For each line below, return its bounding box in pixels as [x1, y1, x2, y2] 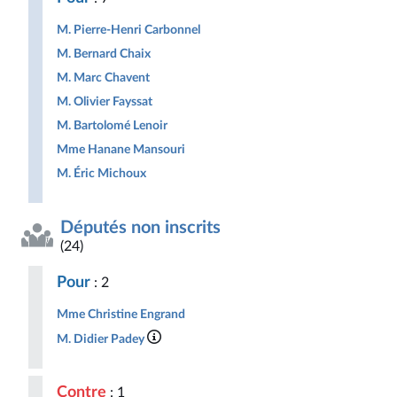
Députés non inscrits [60, 219, 221, 237]
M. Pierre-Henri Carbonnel [57, 23, 200, 36]
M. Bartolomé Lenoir [57, 119, 167, 132]
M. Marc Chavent [57, 71, 150, 84]
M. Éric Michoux [57, 167, 146, 180]
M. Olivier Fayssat [57, 95, 152, 108]
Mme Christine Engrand [57, 307, 185, 321]
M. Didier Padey [57, 332, 147, 346]
